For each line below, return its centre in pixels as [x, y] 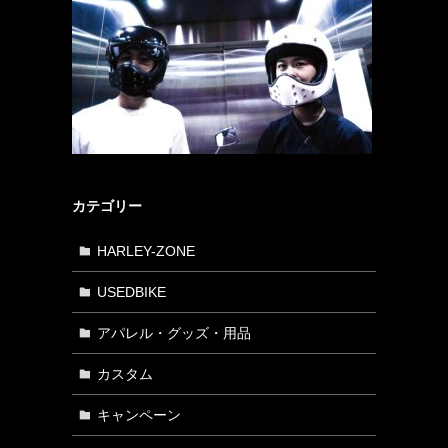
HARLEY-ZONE [145, 250]
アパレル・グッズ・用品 [173, 332]
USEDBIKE [131, 291]
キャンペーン [138, 414]
